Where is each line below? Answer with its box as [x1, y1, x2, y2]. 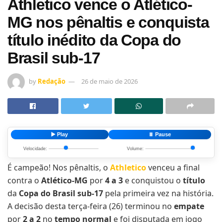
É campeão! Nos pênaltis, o [7, 162, 110, 173]
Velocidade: [23, 146, 47, 151]
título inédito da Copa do [7, 31, 181, 49]
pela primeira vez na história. [103, 187, 214, 199]
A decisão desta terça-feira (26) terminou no [7, 200, 174, 212]
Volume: [127, 146, 144, 151]
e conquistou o [123, 174, 183, 186]
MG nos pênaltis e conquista [7, 13, 209, 31]
